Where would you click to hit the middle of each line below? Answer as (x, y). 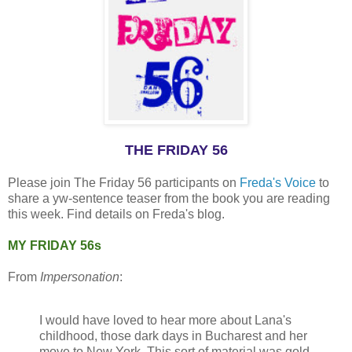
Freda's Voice (278, 182)
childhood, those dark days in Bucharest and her (173, 336)
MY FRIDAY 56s (55, 245)
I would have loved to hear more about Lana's (165, 321)
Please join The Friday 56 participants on (124, 182)
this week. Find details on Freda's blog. (118, 214)
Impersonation (80, 277)
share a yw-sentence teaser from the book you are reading (169, 198)
